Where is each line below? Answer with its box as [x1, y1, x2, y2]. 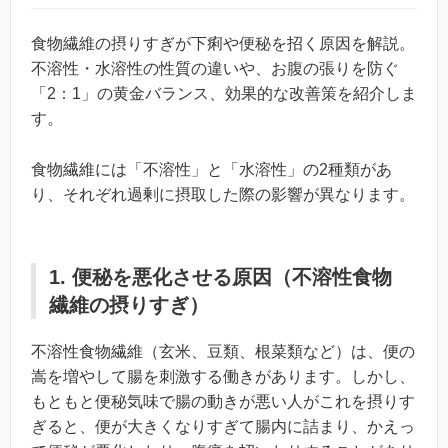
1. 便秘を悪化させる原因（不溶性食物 [49, 265, 392, 288]
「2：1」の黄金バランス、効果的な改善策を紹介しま [31, 85, 417, 102]
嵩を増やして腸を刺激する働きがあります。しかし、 [31, 367, 415, 385]
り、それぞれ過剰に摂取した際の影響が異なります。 [31, 185, 415, 203]
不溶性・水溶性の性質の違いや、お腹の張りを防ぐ [31, 60, 399, 77]
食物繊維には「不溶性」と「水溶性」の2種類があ [31, 160, 392, 178]
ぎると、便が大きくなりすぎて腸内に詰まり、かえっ [31, 417, 415, 435]
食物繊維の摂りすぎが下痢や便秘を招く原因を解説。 [31, 35, 415, 52]
